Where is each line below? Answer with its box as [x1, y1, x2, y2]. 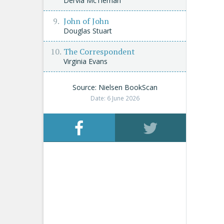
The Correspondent [63, 46, 135, 57]
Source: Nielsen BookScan [72, 82, 157, 92]
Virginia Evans [63, 56, 107, 66]
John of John [63, 15, 109, 26]
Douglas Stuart [63, 26, 112, 35]
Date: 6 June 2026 [90, 94, 139, 102]
